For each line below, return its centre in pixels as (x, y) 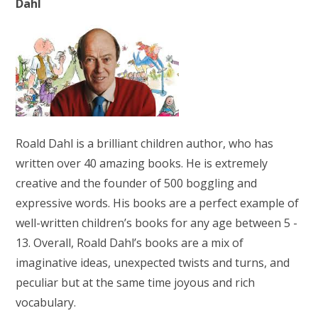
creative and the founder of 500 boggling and (137, 183)
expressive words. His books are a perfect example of (158, 203)
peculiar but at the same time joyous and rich (136, 282)
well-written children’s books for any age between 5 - (157, 223)
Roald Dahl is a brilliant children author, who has (145, 143)
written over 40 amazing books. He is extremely (142, 163)
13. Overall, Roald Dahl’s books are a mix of (130, 242)
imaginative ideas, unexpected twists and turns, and (153, 262)
